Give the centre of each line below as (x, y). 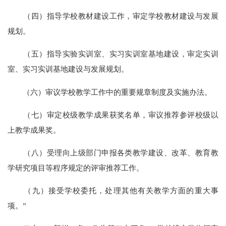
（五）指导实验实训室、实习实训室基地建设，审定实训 (113, 54)
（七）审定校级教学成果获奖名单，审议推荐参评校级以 (113, 115)
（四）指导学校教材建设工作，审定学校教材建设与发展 (113, 16)
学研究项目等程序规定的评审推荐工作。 (76, 167)
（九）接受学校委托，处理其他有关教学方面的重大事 (113, 191)
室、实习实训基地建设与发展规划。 (68, 69)
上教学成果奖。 (34, 130)
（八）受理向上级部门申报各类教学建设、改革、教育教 (113, 152)
